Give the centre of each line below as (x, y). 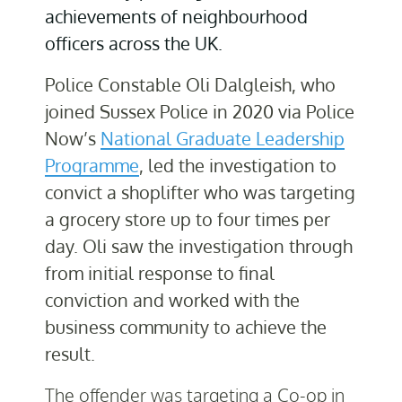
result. (74, 354)
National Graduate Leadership (223, 139)
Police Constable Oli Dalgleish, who (190, 85)
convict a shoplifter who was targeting (200, 192)
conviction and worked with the (172, 300)
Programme (92, 166)
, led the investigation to (238, 166)
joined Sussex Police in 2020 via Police (200, 112)
